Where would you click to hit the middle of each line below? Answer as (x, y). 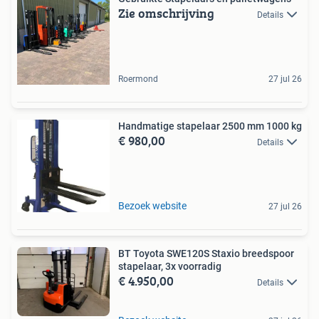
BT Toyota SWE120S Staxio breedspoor (206, 253)
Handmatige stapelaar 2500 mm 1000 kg (210, 126)
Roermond (138, 79)
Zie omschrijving (166, 13)
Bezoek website (152, 205)
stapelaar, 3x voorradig (170, 266)
